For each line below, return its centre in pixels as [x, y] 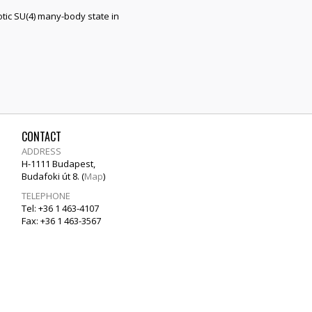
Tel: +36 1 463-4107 [60, 208]
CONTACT [41, 136]
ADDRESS [41, 151]
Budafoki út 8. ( [53, 176]
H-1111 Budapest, [58, 163]
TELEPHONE [46, 195]
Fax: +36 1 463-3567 [61, 220]
